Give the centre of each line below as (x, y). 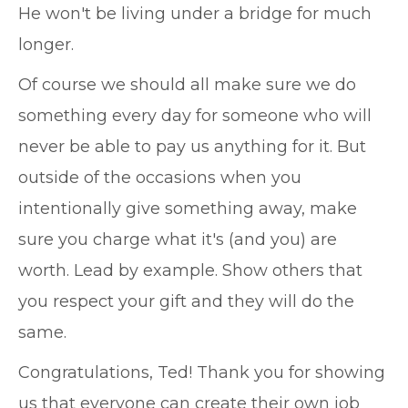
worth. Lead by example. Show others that (190, 270)
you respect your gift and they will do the (186, 301)
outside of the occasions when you (160, 178)
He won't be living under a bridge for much (195, 14)
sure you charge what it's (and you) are (178, 240)
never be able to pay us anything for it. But (192, 147)
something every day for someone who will (195, 116)
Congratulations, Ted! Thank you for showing (202, 372)
